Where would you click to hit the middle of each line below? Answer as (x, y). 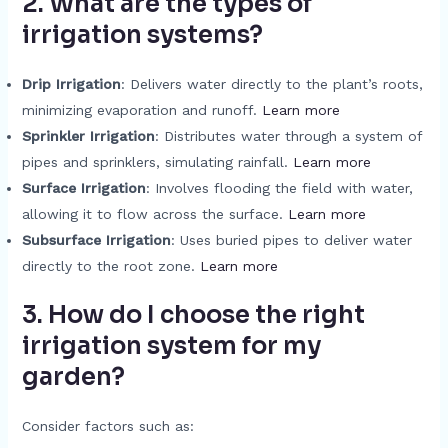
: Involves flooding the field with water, (279, 188)
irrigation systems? (142, 35)
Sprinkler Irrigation (88, 136)
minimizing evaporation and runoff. (141, 110)
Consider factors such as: (107, 426)
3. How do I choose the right (193, 315)
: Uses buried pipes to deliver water (291, 240)
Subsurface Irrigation (96, 240)
